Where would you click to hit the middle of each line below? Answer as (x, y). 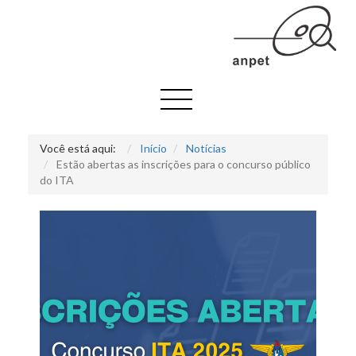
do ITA (57, 180)
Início (153, 148)
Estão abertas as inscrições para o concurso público (184, 164)
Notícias (206, 148)
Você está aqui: (80, 148)
